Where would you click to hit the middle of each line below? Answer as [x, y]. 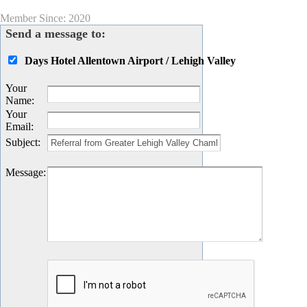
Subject [22, 142]
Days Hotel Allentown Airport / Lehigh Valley [130, 61]
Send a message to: [56, 34]
